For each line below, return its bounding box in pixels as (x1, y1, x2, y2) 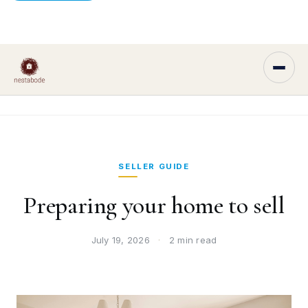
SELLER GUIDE (118, 162, 190, 172)
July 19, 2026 (91, 234, 153, 246)
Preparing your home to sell (23, 190, 285, 221)
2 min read (166, 234, 217, 246)
